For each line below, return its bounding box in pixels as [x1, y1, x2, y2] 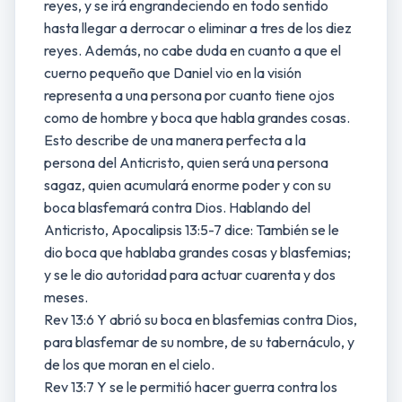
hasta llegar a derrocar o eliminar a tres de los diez [44, 19, 352, 37]
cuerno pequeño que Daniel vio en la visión [44, 64, 301, 82]
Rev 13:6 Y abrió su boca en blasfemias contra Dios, [44, 310, 357, 328]
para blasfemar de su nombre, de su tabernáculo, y [44, 333, 354, 351]
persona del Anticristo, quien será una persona [44, 153, 328, 171]
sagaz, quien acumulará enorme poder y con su [44, 176, 331, 194]
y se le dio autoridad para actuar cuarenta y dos [44, 266, 336, 284]
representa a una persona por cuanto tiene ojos [44, 86, 335, 104]
